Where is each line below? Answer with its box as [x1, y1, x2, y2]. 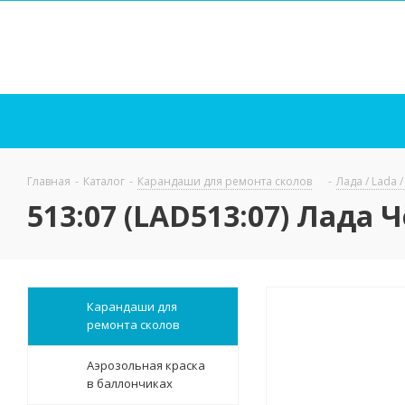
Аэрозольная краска [87, 357, 205, 373]
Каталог [83, 174, 125, 189]
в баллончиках [87, 375, 173, 391]
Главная [27, 174, 71, 189]
